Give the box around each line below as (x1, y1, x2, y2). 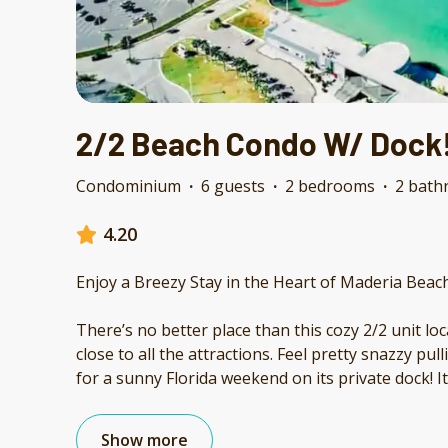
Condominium (76, 175, 181, 198)
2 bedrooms (285, 175, 375, 198)
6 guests (201, 175, 265, 198)
